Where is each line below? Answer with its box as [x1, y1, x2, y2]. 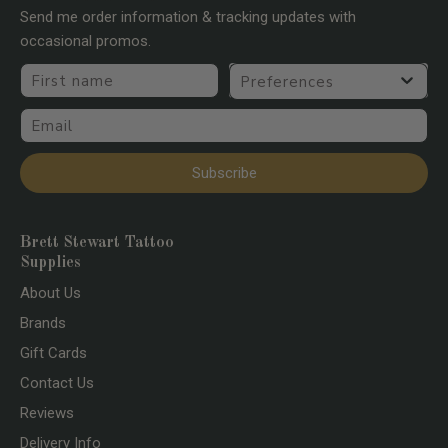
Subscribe [191, 163, 257, 182]
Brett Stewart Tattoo [20, 235, 174, 252]
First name [19, 63, 104, 82]
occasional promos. [20, 32, 151, 51]
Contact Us [20, 374, 94, 393]
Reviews [20, 404, 74, 423]
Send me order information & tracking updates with [20, 8, 356, 27]
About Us [20, 284, 81, 303]
